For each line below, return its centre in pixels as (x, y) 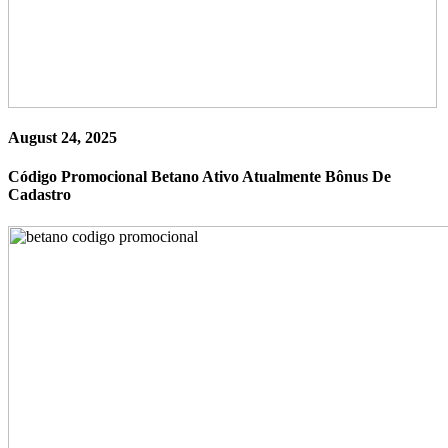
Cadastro (39, 195)
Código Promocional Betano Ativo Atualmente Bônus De (199, 177)
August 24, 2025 (62, 138)
